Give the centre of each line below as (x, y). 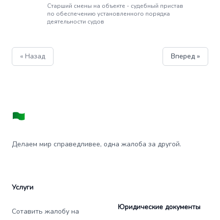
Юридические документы (159, 207)
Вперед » (185, 56)
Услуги (23, 187)
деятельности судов (76, 22)
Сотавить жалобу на (45, 211)
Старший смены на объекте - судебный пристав (115, 6)
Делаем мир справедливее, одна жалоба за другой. (96, 144)
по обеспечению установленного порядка (109, 14)
